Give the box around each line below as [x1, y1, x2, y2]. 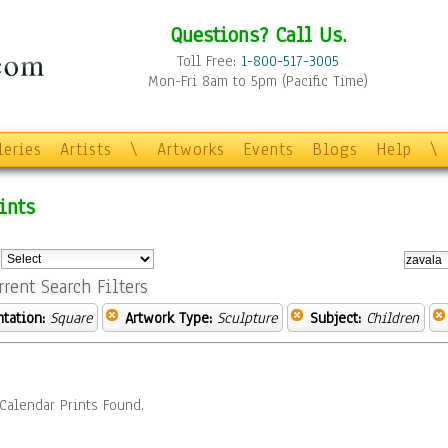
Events [243, 138, 294, 161]
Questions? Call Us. [169, 20, 347, 49]
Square [50, 308, 92, 328]
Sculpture [217, 308, 277, 328]
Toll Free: [177, 51, 241, 71]
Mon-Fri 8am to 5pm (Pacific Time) [148, 71, 368, 91]
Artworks [157, 138, 225, 161]
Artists [60, 138, 112, 161]
